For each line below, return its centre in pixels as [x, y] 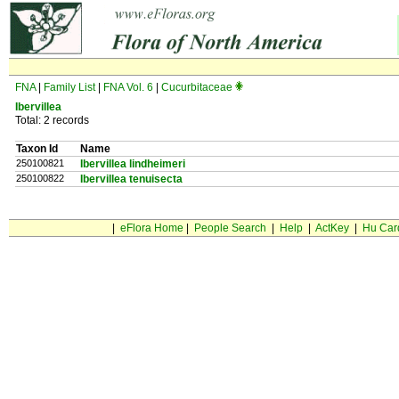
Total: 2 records [52, 120]
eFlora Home [151, 228]
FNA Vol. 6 [128, 87]
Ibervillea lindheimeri [133, 164]
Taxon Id [37, 149]
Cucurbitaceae [197, 87]
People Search [230, 228]
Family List [69, 87]
